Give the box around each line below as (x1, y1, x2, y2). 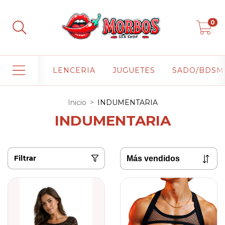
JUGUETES (112, 66, 155, 75)
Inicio (67, 97, 86, 107)
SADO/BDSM (172, 66, 224, 75)
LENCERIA (52, 66, 95, 75)
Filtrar (14, 154, 36, 163)
